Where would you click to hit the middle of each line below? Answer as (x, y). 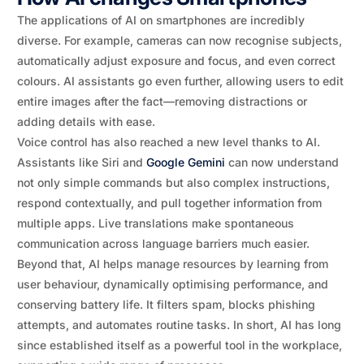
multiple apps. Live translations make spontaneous (155, 223)
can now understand (282, 162)
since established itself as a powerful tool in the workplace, (179, 345)
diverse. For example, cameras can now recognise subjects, (179, 40)
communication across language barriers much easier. (163, 243)
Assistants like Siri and (81, 162)
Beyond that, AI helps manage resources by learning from (172, 264)
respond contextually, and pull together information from (169, 203)
